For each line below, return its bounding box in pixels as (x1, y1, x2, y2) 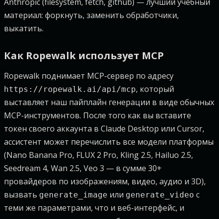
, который (136, 84, 174, 94)
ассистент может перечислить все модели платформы (4, 136, 214, 147)
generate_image (39, 190, 108, 199)
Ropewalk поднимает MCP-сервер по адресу (4, 70, 174, 81)
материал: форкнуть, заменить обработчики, (4, 10, 179, 21)
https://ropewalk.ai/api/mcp (4, 85, 136, 94)
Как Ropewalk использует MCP (4, 49, 164, 62)
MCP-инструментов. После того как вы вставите (4, 110, 191, 121)
